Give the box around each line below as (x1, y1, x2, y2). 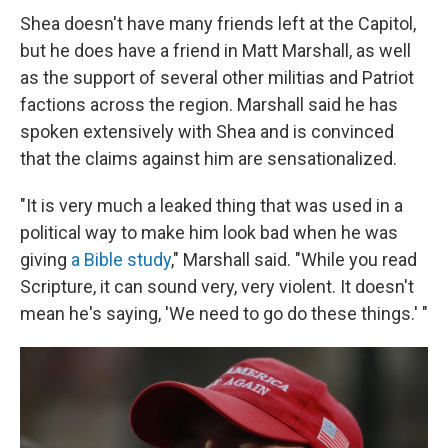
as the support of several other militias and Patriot (20, 67, 414, 89)
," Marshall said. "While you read (171, 249, 417, 271)
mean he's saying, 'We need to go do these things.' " (20, 303, 428, 325)
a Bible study (71, 249, 171, 271)
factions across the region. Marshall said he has (20, 94, 398, 116)
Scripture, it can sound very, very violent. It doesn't (20, 276, 414, 298)
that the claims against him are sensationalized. (20, 148, 397, 170)
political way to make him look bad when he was (20, 222, 398, 244)
